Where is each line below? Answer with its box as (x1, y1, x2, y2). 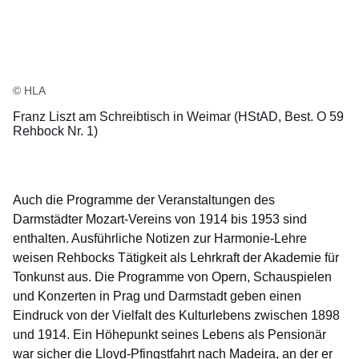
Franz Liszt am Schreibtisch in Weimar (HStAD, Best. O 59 (13, 110, 344, 124)
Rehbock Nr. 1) (13, 124, 98, 139)
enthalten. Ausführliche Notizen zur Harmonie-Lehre (13, 232, 307, 246)
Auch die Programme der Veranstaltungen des (13, 193, 275, 208)
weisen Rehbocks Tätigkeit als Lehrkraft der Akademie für (13, 251, 339, 265)
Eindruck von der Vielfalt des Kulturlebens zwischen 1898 (13, 309, 340, 323)
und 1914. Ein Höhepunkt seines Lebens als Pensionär (13, 328, 326, 342)
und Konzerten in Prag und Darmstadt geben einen (13, 289, 301, 304)
